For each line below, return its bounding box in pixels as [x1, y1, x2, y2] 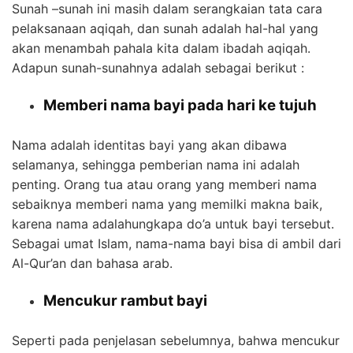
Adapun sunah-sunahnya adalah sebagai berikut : [12, 59, 304, 76]
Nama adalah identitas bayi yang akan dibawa [12, 136, 287, 153]
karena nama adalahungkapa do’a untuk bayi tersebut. [12, 215, 334, 232]
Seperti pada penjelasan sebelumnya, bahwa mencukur [12, 332, 340, 348]
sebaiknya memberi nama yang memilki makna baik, [12, 195, 322, 212]
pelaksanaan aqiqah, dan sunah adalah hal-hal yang [12, 20, 318, 36]
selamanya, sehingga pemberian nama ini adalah [12, 156, 299, 173]
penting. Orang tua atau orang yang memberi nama [12, 176, 317, 192]
